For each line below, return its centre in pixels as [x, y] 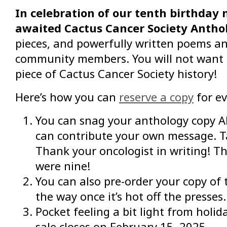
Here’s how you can [67, 97]
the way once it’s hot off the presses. [131, 196]
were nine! [63, 166]
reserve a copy [156, 97]
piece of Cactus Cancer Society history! [116, 74]
